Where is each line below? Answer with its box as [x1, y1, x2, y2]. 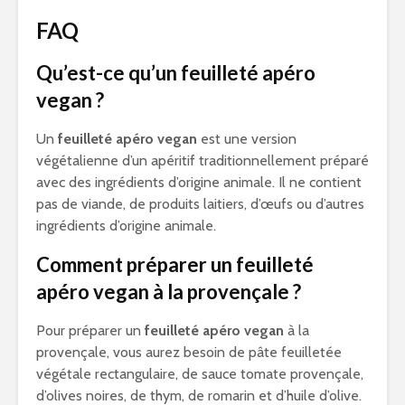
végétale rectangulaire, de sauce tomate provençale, [36, 365, 363, 382]
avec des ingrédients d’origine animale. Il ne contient [36, 174, 362, 191]
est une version [197, 130, 297, 147]
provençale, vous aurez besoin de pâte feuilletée [36, 344, 342, 361]
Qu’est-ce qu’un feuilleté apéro [36, 61, 316, 85]
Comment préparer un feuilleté [36, 252, 314, 277]
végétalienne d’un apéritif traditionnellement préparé [36, 152, 369, 169]
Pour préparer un [36, 322, 145, 339]
